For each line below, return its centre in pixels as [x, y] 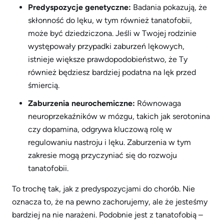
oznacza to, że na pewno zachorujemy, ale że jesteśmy [110, 202]
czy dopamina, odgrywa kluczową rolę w [100, 129]
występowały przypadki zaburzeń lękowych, [106, 46]
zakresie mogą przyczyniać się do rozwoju [102, 155]
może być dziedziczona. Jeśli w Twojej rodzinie [112, 33]
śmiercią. [44, 85]
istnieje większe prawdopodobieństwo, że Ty [108, 59]
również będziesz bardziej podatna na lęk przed [112, 72]
